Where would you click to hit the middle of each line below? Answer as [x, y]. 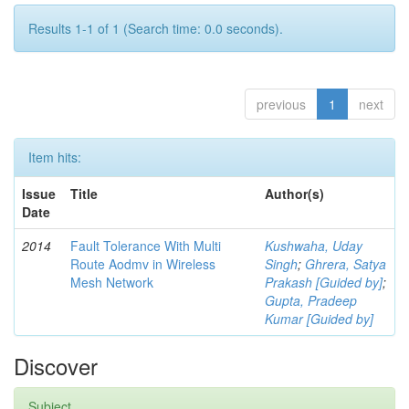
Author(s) [294, 193]
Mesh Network [112, 282]
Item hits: [55, 157]
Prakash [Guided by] [324, 282]
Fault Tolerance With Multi [146, 245]
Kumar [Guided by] [319, 318]
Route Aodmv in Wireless [143, 263]
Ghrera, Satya [346, 263]
